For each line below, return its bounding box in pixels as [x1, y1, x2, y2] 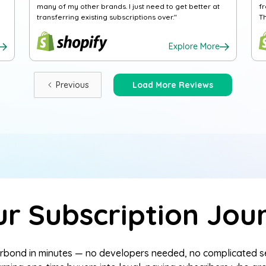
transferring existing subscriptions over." [36, 12, 177, 21]
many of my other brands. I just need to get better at [36, 2, 220, 11]
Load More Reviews [132, 80, 213, 90]
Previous [56, 80, 89, 90]
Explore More [169, 41, 220, 52]
